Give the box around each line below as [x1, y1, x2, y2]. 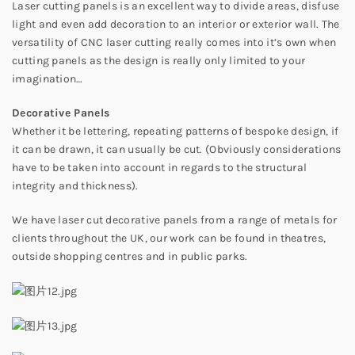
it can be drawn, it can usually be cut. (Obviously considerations [12, 143, 342, 156]
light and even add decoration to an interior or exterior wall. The [12, 17, 340, 31]
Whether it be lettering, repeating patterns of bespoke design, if [12, 124, 339, 138]
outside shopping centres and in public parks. [12, 250, 248, 263]
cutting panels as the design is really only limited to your [12, 54, 306, 67]
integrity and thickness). [12, 179, 139, 193]
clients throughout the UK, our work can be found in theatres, [12, 231, 326, 245]
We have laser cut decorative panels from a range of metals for [12, 213, 338, 227]
